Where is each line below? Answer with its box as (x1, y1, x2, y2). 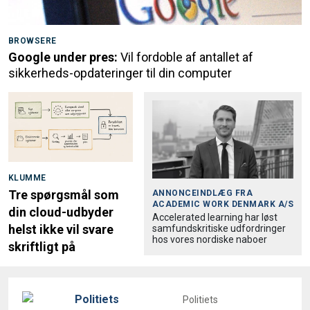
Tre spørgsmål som (8, 188, 119, 203)
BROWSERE (8, 36, 57, 46)
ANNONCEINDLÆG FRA (152, 188, 253, 199)
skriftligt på (8, 239, 75, 255)
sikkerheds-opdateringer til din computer (8, 66, 232, 81)
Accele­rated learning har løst (152, 212, 277, 224)
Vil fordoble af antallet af (120, 50, 253, 65)
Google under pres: (8, 50, 118, 65)
